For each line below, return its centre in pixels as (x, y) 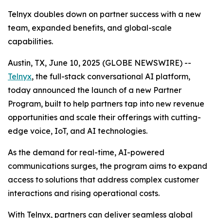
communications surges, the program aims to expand (108, 166)
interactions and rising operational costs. (85, 193)
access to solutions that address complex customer (103, 180)
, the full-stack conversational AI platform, (111, 76)
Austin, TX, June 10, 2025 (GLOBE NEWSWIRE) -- (100, 63)
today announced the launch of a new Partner (95, 90)
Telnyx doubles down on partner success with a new (104, 14)
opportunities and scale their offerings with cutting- (104, 117)
